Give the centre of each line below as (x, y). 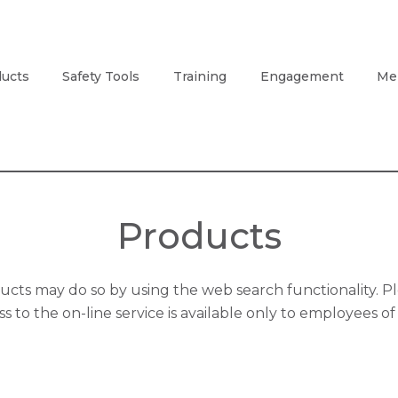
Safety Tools (101, 76)
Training (199, 76)
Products (199, 236)
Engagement (302, 76)
